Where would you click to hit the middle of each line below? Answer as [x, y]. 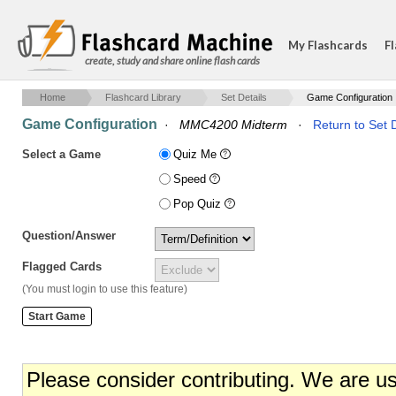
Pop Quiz [199, 204]
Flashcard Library [143, 97]
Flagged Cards [62, 267]
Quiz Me [197, 154]
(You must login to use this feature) [105, 289]
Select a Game [61, 154]
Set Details [244, 97]
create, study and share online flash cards [172, 61]
